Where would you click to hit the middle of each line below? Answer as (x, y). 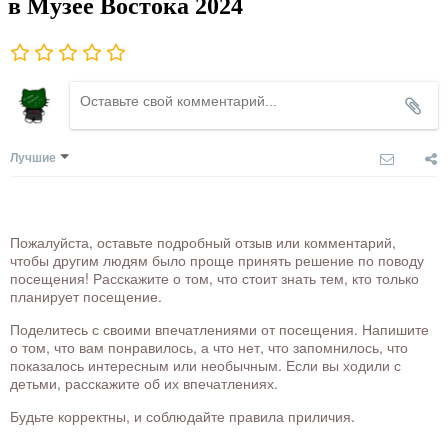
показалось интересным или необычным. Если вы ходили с (205, 365)
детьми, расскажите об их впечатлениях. (144, 383)
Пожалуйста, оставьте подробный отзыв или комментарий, (203, 242)
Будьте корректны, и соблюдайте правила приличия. (182, 416)
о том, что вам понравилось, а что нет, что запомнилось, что (209, 347)
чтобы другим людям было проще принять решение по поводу (217, 260)
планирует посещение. (86, 296)
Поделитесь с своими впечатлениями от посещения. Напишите (219, 329)
